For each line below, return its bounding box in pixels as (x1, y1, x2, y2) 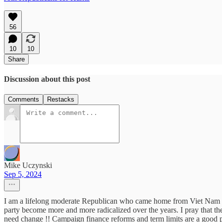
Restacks (47, 96, 74, 104)
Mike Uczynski (4, 161, 52, 170)
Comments (8, 96, 39, 104)
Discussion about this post (4, 75, 90, 84)
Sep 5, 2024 (4, 170, 42, 179)
